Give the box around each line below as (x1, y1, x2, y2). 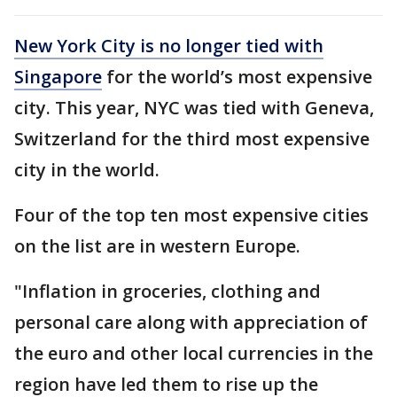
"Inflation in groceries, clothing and (14, 278, 321, 303)
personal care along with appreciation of (14, 309, 368, 334)
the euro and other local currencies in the (14, 340, 373, 365)
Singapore (14, 64, 102, 89)
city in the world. (14, 157, 160, 182)
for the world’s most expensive (102, 64, 372, 89)
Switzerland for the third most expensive (14, 126, 370, 151)
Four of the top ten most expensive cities (14, 202, 369, 227)
